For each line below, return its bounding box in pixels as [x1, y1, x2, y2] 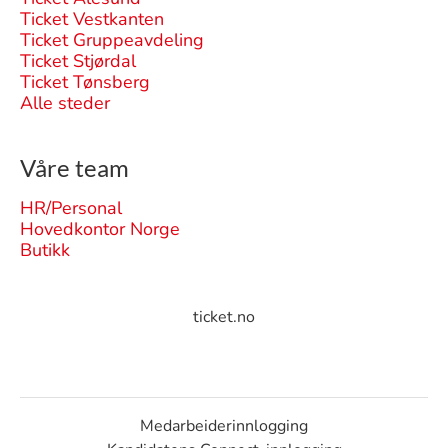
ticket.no [193, 306, 255, 328]
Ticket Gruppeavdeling [20, 28, 204, 52]
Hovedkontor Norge [20, 217, 180, 241]
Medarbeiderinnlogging [140, 415, 308, 437]
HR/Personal [20, 196, 122, 220]
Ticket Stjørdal [20, 49, 136, 73]
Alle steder [20, 91, 110, 115]
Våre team [20, 153, 129, 182]
